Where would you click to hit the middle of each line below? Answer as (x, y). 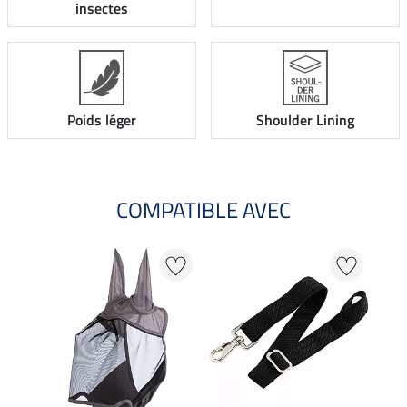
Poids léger (102, 120)
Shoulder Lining (305, 120)
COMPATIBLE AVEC (203, 210)
